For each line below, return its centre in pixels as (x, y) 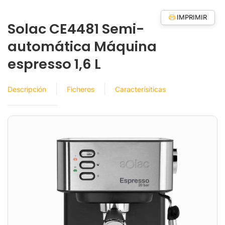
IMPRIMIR (191, 17)
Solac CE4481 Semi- (76, 29)
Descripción (27, 89)
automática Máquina (82, 46)
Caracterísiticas (140, 89)
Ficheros (81, 89)
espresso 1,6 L (54, 64)
